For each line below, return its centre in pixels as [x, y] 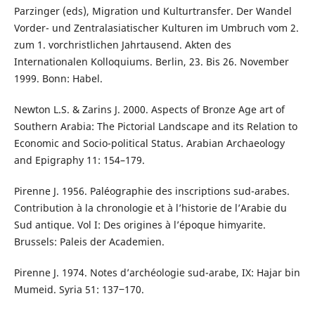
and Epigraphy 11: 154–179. [79, 160]
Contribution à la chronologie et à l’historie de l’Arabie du [150, 207]
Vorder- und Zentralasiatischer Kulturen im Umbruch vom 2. [156, 27]
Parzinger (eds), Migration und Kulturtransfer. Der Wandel [153, 11]
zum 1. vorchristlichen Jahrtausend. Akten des [122, 44]
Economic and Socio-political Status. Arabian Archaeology [149, 143]
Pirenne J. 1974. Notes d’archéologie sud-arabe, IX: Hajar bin [157, 272]
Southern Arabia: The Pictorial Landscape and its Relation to [155, 126]
